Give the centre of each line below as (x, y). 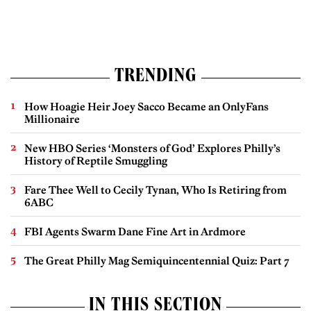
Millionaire (52, 119)
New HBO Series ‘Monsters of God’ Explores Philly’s (152, 148)
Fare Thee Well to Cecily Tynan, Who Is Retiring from (155, 190)
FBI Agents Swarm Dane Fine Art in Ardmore (135, 231)
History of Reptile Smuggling (96, 160)
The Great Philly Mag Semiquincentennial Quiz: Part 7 (157, 260)
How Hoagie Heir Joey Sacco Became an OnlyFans (146, 106)
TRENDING (155, 77)
